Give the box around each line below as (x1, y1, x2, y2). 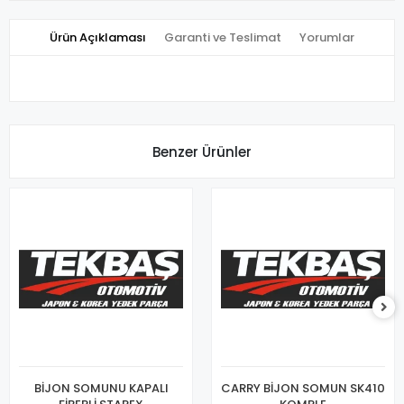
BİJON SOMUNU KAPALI (33, 380, 169, 398)
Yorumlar (299, 29, 354, 47)
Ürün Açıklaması (50, 29, 146, 47)
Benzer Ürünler (152, 142, 252, 161)
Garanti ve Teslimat (164, 29, 281, 47)
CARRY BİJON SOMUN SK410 (221, 380, 385, 398)
